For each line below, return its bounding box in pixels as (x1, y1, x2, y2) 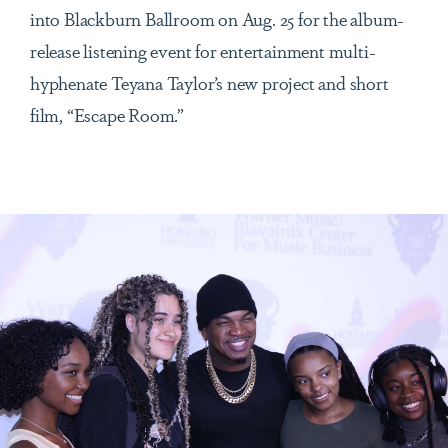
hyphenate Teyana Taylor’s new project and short (30, 69, 389, 96)
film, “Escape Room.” (30, 101, 185, 128)
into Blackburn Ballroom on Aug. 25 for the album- (30, 5, 405, 32)
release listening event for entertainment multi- (30, 37, 376, 64)
